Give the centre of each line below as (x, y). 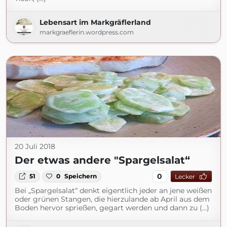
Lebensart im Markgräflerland (95, 23)
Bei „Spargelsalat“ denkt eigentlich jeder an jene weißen (113, 191)
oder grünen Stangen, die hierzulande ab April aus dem (112, 199)
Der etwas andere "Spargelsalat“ (102, 160)
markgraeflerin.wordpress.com (87, 32)
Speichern (81, 176)
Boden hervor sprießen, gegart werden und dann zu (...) (112, 208)
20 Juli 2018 (35, 147)
